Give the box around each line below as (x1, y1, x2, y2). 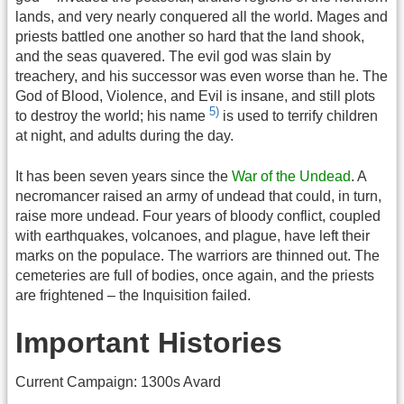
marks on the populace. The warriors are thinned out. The (15, 247, 380, 263)
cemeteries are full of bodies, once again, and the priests (15, 267, 374, 283)
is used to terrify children (219, 108, 378, 124)
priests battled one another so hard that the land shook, (15, 28, 364, 44)
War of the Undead (232, 168, 351, 184)
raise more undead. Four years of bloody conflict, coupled (15, 207, 381, 224)
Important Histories (15, 326, 282, 359)
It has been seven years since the (15, 168, 232, 184)
